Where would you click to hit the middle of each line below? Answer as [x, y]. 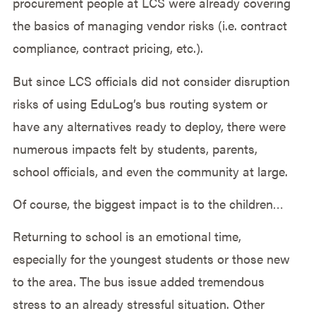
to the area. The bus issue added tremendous [138, 281]
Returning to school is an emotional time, [127, 236]
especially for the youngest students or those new [151, 259]
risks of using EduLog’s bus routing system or [140, 103]
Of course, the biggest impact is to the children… [148, 204]
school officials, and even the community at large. [150, 171]
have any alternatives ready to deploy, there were [149, 126]
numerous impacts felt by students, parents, [135, 148]
